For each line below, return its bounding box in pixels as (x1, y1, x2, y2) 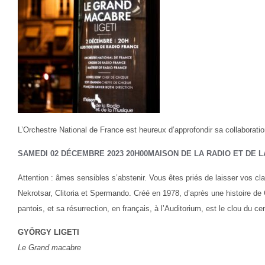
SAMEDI (18, 149, 48, 159)
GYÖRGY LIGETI (18, 227, 79, 237)
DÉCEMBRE (61, 149, 105, 159)
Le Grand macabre (18, 243, 81, 252)
